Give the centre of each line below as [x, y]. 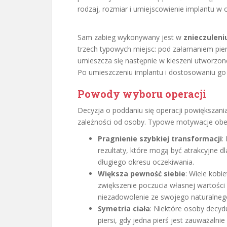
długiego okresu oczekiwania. [146, 162]
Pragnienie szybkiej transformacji [160, 139]
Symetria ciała [124, 209]
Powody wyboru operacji [142, 94]
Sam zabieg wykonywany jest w [130, 37]
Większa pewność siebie [142, 174]
